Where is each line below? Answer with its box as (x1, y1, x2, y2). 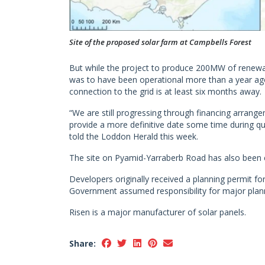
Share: (69, 238, 96, 250)
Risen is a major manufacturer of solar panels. (69, 206, 246, 218)
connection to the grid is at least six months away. (69, 86, 261, 98)
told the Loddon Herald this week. (69, 131, 198, 143)
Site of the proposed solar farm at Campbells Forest (69, 37, 251, 48)
